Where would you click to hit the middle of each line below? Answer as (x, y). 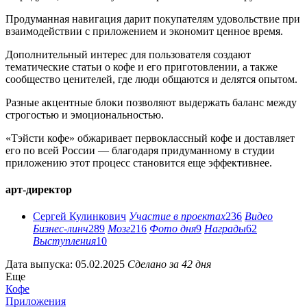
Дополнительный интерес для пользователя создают (128, 54)
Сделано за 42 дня (169, 265)
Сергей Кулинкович (79, 217)
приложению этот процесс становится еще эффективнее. (139, 162)
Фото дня (173, 229)
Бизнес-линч (61, 229)
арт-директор (39, 190)
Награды (225, 229)
